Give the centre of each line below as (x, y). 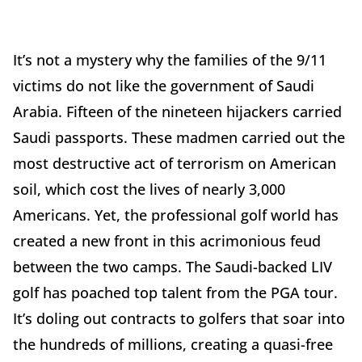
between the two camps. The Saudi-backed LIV (173, 267)
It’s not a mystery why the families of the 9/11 (170, 60)
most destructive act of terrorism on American (175, 164)
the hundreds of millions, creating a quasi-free (173, 345)
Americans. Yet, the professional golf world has (176, 215)
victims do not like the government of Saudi (164, 86)
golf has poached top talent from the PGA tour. (175, 293)
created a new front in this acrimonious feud (167, 241)
